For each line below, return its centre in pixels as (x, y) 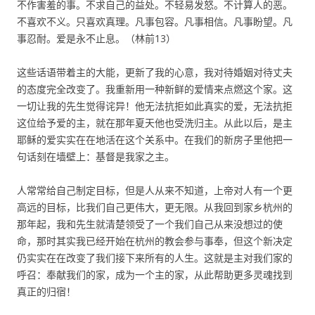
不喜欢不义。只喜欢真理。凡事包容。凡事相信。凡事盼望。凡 (155, 21)
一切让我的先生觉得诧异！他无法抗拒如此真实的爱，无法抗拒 (155, 106)
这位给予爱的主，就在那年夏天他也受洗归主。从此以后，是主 (155, 123)
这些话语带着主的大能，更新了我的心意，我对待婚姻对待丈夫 (155, 72)
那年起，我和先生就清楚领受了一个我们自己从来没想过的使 (150, 224)
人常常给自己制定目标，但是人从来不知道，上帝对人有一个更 (155, 190)
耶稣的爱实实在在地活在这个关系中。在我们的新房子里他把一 (155, 140)
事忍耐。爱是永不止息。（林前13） (96, 38)
